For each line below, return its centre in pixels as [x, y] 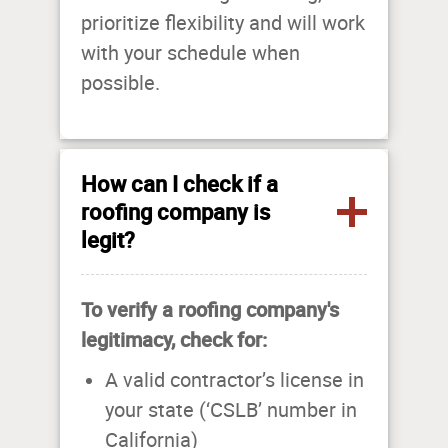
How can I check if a [179, 184]
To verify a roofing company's [210, 310]
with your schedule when [190, 53]
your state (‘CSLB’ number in [231, 410]
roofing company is [175, 212]
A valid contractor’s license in [234, 380]
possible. [123, 83]
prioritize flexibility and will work [223, 23]
